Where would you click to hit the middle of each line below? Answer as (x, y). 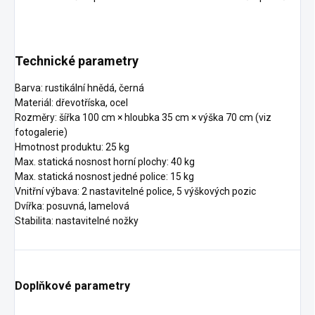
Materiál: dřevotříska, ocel (71, 103)
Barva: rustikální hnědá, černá (79, 88)
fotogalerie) (41, 133)
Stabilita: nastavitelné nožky (77, 221)
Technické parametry (77, 61)
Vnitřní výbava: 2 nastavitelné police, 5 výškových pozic (135, 192)
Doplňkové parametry (72, 286)
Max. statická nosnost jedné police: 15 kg (104, 177)
